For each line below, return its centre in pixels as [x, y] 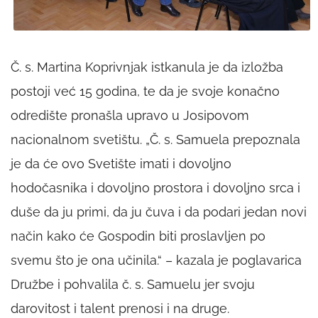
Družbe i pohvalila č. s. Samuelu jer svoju [133, 285]
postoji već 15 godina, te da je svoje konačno [145, 92]
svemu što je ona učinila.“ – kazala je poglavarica [156, 261]
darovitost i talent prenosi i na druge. [120, 309]
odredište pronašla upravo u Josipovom [130, 116]
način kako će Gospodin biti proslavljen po [138, 236]
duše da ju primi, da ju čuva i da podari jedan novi [159, 212]
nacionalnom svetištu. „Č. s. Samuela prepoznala [155, 140]
